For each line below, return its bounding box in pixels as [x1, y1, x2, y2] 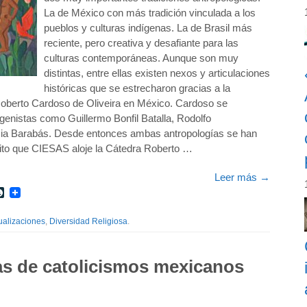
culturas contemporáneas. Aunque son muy [44, 52, 238, 64]
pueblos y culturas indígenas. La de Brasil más [44, 22, 252, 34]
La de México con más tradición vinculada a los [44, 7, 256, 19]
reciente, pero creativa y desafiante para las [44, 37, 238, 49]
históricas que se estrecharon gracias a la [44, 82, 230, 94]
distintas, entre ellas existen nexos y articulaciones [44, 67, 270, 79]
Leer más [214, 171, 260, 183]
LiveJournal [4, 186, 61, 198]
